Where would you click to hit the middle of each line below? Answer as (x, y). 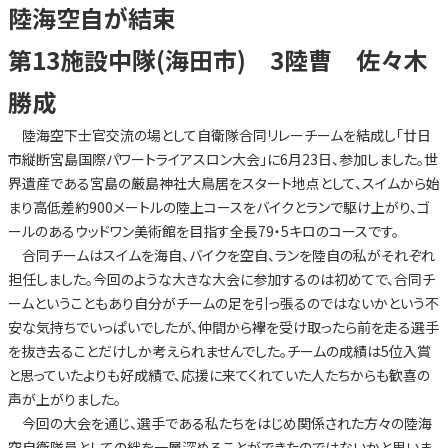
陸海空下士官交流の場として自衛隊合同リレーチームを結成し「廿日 (219, 135)
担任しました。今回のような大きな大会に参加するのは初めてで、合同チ (221, 279)
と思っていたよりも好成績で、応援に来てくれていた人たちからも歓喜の (218, 375)
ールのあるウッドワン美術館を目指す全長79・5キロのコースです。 (203, 231)
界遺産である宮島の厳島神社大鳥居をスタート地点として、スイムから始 (223, 183)
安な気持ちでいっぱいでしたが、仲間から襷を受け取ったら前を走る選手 (223, 327)
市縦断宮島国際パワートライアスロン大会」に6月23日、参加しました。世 (222, 159)
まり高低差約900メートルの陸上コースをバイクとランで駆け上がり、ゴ (218, 207)
